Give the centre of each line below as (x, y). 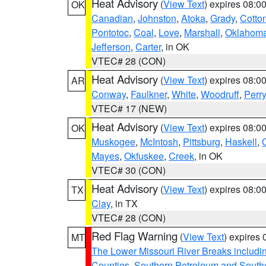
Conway (109, 94)
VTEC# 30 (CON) (129, 170)
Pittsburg (202, 142)
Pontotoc (110, 32)
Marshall (202, 32)
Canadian (112, 18)
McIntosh (159, 142)
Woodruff (220, 94)
